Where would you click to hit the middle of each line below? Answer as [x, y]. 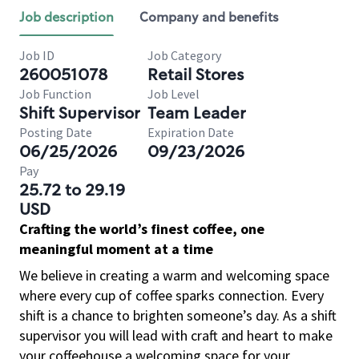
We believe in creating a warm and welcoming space [174, 275]
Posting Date [56, 132]
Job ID [37, 55]
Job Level [173, 94]
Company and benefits [209, 17]
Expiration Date [191, 132]
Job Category [184, 55]
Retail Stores [196, 75]
